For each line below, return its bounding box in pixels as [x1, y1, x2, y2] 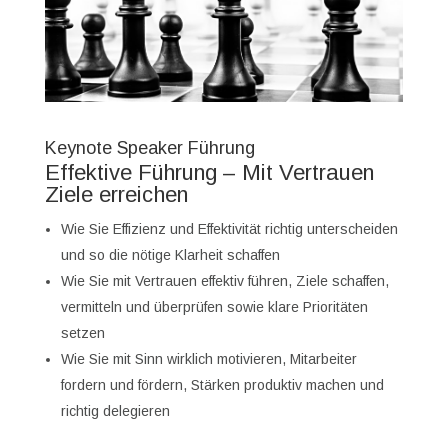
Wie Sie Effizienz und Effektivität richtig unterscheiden [60, 220, 398, 237]
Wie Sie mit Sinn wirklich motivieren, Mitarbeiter [60, 350, 357, 367]
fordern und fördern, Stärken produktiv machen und [60, 376, 384, 393]
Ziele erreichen [44, 181, 188, 207]
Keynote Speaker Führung [44, 137, 255, 158]
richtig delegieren [60, 402, 170, 419]
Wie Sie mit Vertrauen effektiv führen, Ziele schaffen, [60, 272, 389, 289]
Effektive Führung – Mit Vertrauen [44, 159, 374, 185]
